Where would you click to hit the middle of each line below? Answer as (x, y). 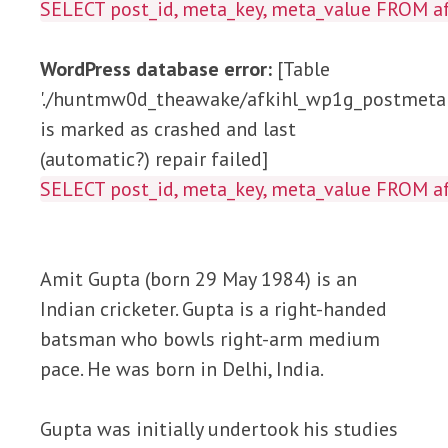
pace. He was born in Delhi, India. (182, 369)
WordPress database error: (156, 69)
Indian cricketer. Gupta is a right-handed (213, 309)
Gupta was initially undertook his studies (219, 429)
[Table (301, 69)
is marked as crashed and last (168, 129)
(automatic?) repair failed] (154, 159)
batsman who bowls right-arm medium (210, 339)
